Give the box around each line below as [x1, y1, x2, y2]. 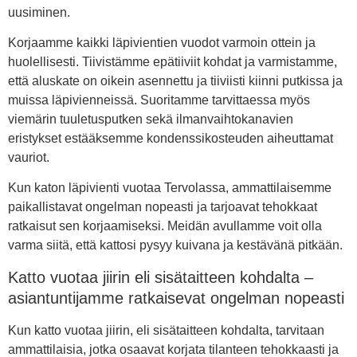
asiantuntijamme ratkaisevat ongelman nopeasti [8, 288, 344, 307]
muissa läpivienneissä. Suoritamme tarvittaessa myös [8, 93, 310, 108]
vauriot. [8, 151, 49, 165]
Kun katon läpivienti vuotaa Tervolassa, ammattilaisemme [8, 181, 331, 195]
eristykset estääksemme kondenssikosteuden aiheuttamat [8, 131, 333, 146]
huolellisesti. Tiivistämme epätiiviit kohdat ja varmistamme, [8, 55, 337, 69]
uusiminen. [8, 5, 70, 19]
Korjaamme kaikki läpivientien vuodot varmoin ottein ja [8, 36, 316, 50]
